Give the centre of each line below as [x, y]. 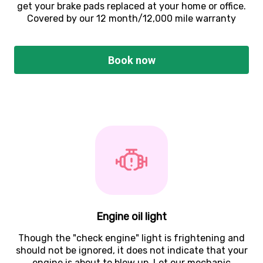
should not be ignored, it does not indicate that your [131, 251]
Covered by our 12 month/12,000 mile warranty [131, 19]
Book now [132, 60]
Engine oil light [131, 217]
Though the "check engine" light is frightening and [131, 238]
